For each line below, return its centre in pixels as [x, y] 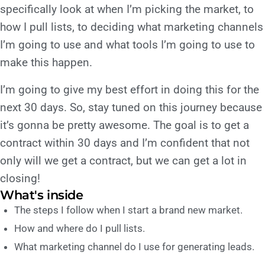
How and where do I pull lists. [80, 228]
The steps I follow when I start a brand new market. [128, 210]
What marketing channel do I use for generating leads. [134, 246]
